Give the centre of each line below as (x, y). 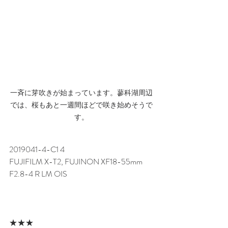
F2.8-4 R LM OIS (38, 174)
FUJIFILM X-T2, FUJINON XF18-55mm (77, 161)
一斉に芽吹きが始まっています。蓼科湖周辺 (81, 92)
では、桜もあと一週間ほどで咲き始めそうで (81, 105)
